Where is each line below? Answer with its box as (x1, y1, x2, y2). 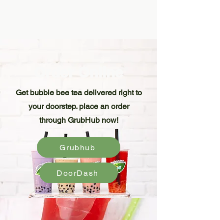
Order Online (34, 63, 123, 81)
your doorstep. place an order (28, 102, 129, 111)
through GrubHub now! (39, 115, 118, 125)
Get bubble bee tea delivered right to (15, 88, 142, 97)
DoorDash (56, 168, 99, 178)
